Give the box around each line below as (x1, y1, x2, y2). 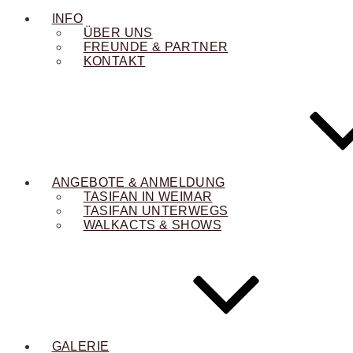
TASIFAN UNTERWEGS (83, 204, 229, 217)
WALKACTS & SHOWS (83, 218, 221, 232)
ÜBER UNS (83, 26, 153, 39)
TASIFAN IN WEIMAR (83, 190, 213, 203)
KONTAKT (83, 54, 146, 68)
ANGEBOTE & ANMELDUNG (51, 176, 225, 189)
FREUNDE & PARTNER (83, 40, 229, 54)
